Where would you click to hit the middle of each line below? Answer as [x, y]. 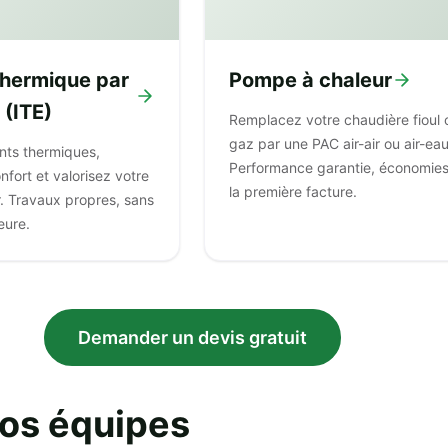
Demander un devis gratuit [192, 337]
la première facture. [293, 191]
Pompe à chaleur [310, 80]
